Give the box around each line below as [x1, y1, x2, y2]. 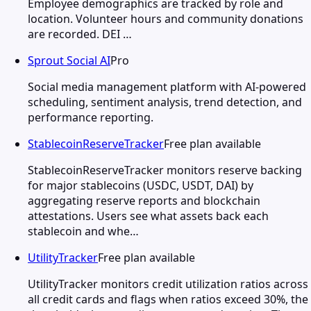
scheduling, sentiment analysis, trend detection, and [28, 94, 302, 110]
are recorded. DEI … [28, 26, 132, 42]
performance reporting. [28, 109, 153, 125]
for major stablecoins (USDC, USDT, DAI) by [28, 177, 253, 193]
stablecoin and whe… [28, 223, 139, 239]
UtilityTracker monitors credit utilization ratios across [28, 276, 308, 292]
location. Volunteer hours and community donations [28, 10, 303, 26]
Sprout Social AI [28, 52, 110, 68]
